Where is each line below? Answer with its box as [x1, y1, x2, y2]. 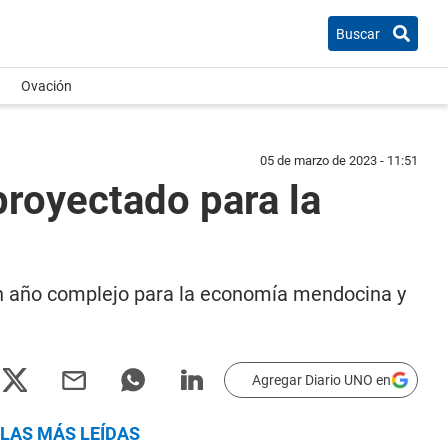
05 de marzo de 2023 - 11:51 [260, 153, 418, 168]
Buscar [336, 25, 380, 42]
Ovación [21, 78, 72, 94]
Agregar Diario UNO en [252, 372, 391, 388]
